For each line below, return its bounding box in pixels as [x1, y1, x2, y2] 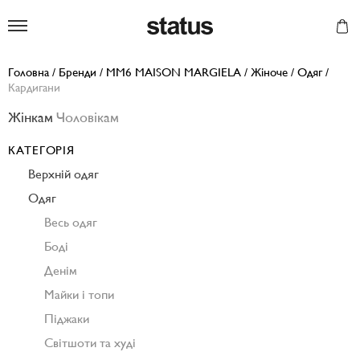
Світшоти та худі [44, 335, 136, 350]
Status [213, 17, 243, 32]
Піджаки [44, 311, 89, 326]
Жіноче [251, 65, 288, 79]
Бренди [59, 65, 96, 79]
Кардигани [8, 80, 60, 94]
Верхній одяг [28, 166, 99, 182]
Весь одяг [44, 215, 97, 230]
